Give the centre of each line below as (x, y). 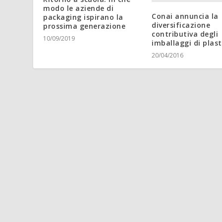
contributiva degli (185, 34)
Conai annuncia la (185, 16)
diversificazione (181, 25)
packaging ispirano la (83, 17)
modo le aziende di (79, 8)
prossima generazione (84, 26)
